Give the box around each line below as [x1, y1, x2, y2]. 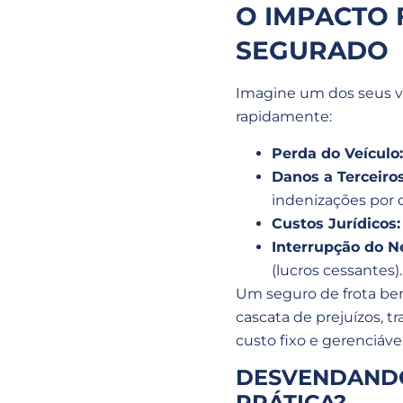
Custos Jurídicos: [272, 214, 400, 232]
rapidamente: [236, 108, 332, 126]
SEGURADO [236, 35, 389, 67]
